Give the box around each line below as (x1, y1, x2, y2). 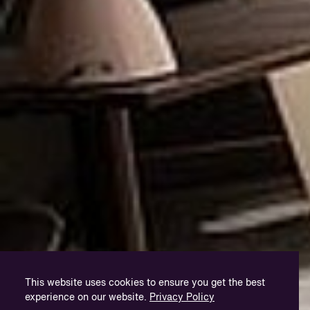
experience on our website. (25, 293, 149, 302)
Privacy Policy (149, 293, 215, 302)
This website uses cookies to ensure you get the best (25, 278, 265, 288)
